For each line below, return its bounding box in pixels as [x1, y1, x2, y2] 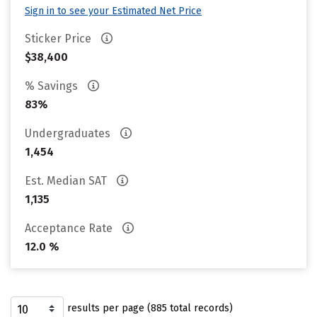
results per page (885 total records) [67, 302, 233, 314]
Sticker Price [25, 32, 94, 45]
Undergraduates [25, 127, 113, 140]
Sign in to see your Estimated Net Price [25, 5, 202, 17]
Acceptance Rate [25, 221, 115, 235]
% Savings [25, 79, 81, 93]
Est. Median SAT [25, 174, 110, 188]
